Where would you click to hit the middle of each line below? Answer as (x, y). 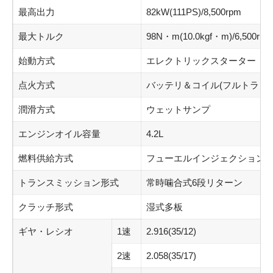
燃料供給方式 (45, 158)
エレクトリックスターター (201, 61)
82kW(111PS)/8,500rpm (193, 12)
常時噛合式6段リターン (194, 183)
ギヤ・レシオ (45, 232)
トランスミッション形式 (68, 183)
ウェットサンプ (178, 110)
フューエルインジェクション (205, 158)
